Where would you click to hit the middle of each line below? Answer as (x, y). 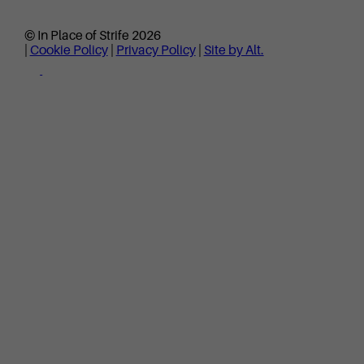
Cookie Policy (69, 51)
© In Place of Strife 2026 (92, 36)
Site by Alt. (234, 51)
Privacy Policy (156, 51)
